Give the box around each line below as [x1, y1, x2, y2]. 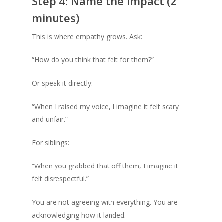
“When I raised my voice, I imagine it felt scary [32, 102, 179, 111]
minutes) [32, 10, 79, 25]
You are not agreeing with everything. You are [32, 197, 178, 207]
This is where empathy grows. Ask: [32, 32, 142, 41]
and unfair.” [32, 114, 68, 124]
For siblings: [32, 138, 69, 147]
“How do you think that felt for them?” [32, 55, 154, 64]
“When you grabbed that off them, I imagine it [32, 161, 178, 170]
